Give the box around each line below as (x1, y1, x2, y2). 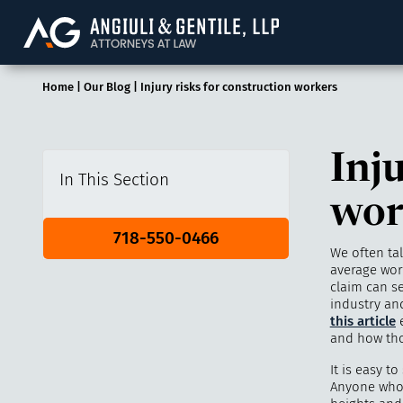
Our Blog (83, 80, 130, 94)
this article (329, 312, 396, 329)
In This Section (59, 170, 170, 191)
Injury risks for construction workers (139, 80, 337, 94)
